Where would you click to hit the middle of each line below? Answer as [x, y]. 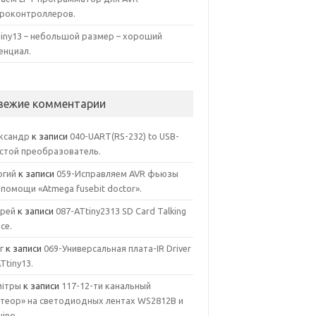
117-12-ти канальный [107, 286]
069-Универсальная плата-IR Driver [118, 248]
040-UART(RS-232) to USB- [125, 136]
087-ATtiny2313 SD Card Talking [121, 211]
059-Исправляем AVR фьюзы [118, 174]
